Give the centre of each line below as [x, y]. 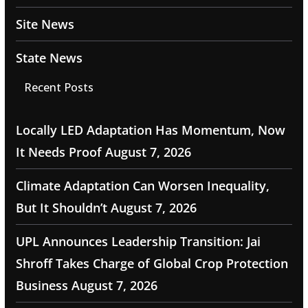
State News [49, 58]
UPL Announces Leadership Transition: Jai [138, 242]
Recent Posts [58, 88]
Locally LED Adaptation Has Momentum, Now [150, 130]
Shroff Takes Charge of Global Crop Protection [152, 264]
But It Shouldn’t [61, 208]
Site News [45, 24]
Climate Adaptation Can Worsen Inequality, [142, 186]
